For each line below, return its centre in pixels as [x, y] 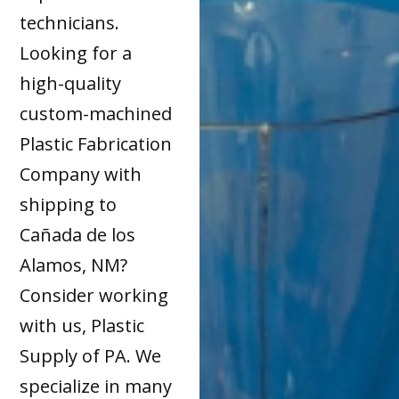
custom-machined [96, 114]
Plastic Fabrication [96, 144]
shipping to [69, 205]
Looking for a [76, 53]
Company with [81, 175]
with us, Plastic [82, 326]
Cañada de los [78, 235]
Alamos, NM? [74, 265]
